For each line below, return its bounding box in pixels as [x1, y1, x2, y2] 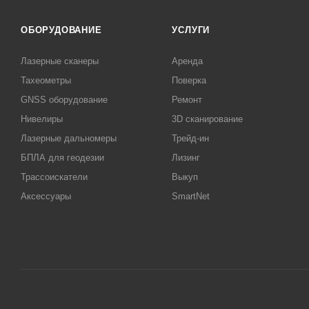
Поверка [172, 75, 207, 86]
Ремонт [172, 94, 203, 105]
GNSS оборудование [21, 94, 108, 105]
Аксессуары [21, 191, 71, 201]
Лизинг [172, 152, 201, 163]
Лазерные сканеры [21, 56, 99, 66]
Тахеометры [21, 75, 71, 86]
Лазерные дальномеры [21, 133, 117, 143]
